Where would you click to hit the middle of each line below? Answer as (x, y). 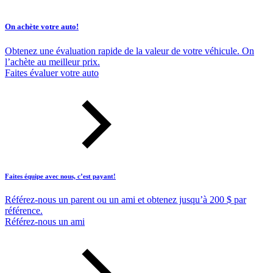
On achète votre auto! (42, 27)
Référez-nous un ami (45, 222)
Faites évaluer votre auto (52, 73)
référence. (24, 211)
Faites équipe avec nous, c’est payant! (60, 176)
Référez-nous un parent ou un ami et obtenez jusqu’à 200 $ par (126, 200)
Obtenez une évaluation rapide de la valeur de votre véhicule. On (129, 51)
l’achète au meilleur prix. (52, 62)
